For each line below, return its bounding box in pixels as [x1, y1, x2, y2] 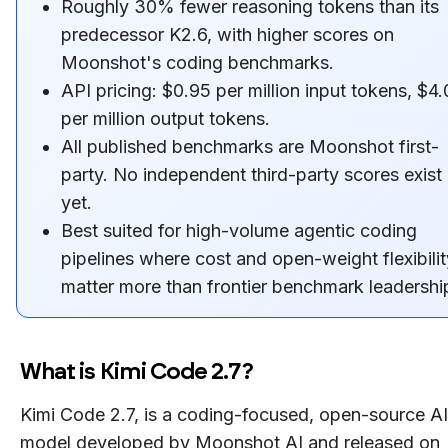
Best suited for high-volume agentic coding [61, 219, 417, 241]
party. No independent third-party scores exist [61, 163, 442, 185]
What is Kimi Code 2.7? [20, 356, 253, 385]
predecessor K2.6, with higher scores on [61, 23, 394, 45]
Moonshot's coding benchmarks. [61, 51, 334, 73]
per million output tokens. [61, 107, 270, 129]
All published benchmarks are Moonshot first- [61, 135, 439, 157]
